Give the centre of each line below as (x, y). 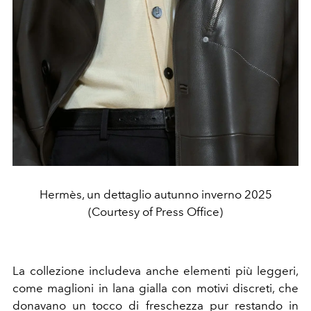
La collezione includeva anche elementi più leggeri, (155, 270)
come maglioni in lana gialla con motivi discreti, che (155, 288)
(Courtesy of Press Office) (155, 211)
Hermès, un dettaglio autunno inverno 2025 (155, 194)
